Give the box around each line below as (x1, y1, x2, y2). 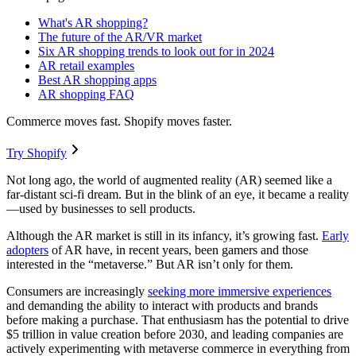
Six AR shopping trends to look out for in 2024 (38, 44, 274, 59)
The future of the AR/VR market (38, 30, 202, 44)
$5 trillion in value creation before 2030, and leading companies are (6, 327, 343, 342)
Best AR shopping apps (38, 73, 157, 87)
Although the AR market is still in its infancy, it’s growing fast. (6, 229, 322, 243)
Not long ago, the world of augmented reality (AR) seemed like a (6, 173, 332, 188)
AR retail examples (38, 59, 134, 73)
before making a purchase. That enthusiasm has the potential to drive (6, 313, 349, 327)
